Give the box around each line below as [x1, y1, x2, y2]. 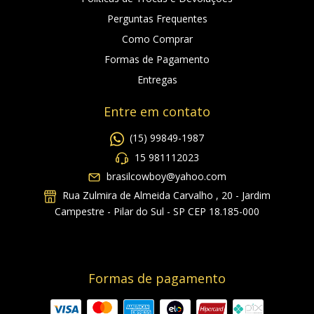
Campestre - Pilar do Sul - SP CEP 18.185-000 [54, 204, 259, 218]
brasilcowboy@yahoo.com [107, 170, 227, 184]
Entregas [137, 73, 177, 87]
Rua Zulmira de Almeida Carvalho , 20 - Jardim [60, 189, 271, 203]
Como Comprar [121, 32, 193, 46]
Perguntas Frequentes [107, 12, 207, 26]
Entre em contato [104, 103, 210, 121]
